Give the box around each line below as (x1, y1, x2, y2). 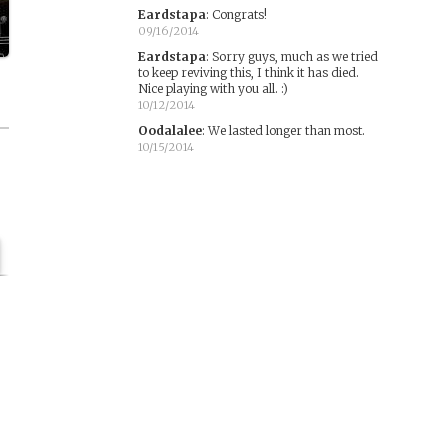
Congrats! (211, 7, 267, 22)
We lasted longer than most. (207, 123, 365, 138)
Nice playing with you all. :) (137, 81, 288, 96)
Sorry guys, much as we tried (211, 49, 378, 64)
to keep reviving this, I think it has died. (137, 65, 359, 80)
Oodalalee (137, 123, 202, 138)
